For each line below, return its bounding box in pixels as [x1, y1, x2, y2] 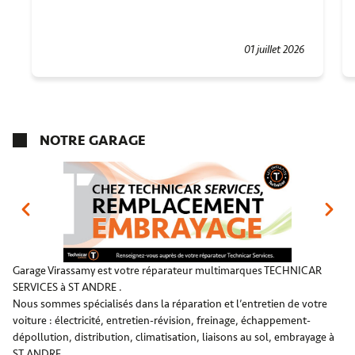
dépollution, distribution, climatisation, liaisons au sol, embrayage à [13, 330, 334, 344]
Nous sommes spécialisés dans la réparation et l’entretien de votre [13, 296, 327, 311]
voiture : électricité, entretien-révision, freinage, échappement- [13, 313, 311, 327]
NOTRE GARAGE [40, 131, 146, 149]
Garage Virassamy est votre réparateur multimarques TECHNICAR [13, 263, 322, 277]
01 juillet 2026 [244, 42, 304, 56]
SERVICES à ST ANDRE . [13, 280, 122, 294]
